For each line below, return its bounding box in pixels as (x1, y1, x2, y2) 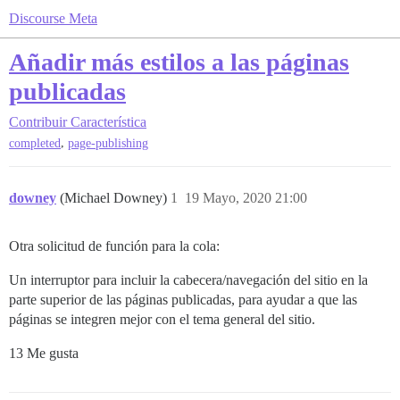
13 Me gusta (9, 346, 79, 362)
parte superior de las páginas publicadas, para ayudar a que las (9, 292, 357, 308)
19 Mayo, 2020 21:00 (185, 190, 307, 206)
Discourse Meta (9, 11, 97, 26)
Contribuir (9, 114, 67, 129)
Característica (71, 114, 146, 129)
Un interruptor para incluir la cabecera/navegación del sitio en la (9, 272, 368, 288)
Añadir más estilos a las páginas (9, 48, 349, 76)
